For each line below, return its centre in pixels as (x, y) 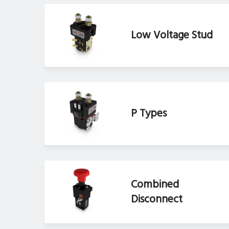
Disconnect (157, 199)
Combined (155, 185)
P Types (149, 114)
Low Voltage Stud (172, 36)
